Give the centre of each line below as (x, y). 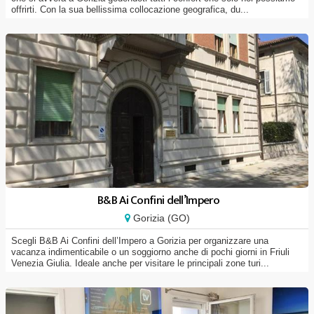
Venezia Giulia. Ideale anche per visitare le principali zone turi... (140, 263)
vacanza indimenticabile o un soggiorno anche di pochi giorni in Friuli (150, 252)
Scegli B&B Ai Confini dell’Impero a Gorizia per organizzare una (140, 241)
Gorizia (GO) (160, 218)
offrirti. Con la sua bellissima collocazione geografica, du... (130, 9)
